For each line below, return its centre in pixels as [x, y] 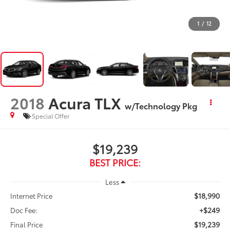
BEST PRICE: [115, 162]
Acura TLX [85, 102]
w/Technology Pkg [161, 105]
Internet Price [32, 196]
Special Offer [51, 116]
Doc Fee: [24, 210]
